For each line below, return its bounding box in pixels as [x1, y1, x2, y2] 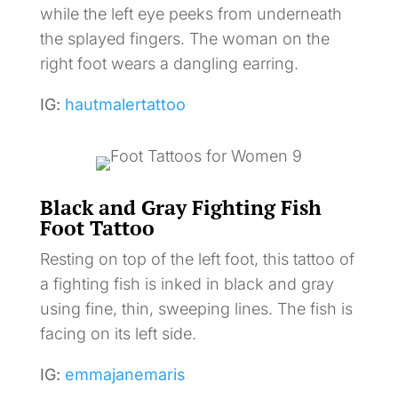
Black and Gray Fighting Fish [39, 193, 322, 221]
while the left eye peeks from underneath [39, 4, 342, 23]
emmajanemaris [64, 364, 186, 384]
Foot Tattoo [39, 213, 155, 242]
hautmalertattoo [64, 94, 186, 114]
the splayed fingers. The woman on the [39, 28, 330, 48]
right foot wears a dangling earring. [39, 53, 298, 73]
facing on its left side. [39, 323, 196, 343]
